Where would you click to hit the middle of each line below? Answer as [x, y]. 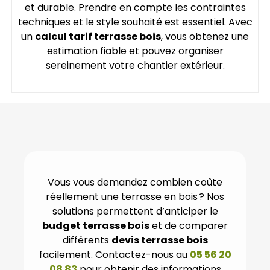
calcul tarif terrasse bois [98, 36]
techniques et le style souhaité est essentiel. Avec [135, 22]
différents [87, 240]
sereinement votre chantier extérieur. [135, 65]
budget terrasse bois [96, 226]
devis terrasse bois [159, 240]
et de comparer [189, 226]
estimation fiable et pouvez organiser [135, 51]
